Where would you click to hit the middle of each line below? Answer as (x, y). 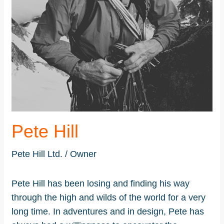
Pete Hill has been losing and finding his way (100, 183)
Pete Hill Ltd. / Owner (54, 154)
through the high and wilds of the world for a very (108, 197)
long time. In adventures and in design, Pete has (108, 211)
